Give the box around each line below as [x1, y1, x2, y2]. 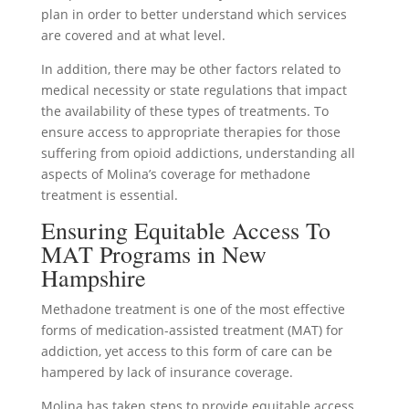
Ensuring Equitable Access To [40, 214, 330, 246]
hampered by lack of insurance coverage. [40, 362, 293, 381]
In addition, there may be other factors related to [40, 59, 341, 78]
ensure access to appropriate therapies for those [40, 122, 341, 141]
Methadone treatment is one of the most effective [40, 299, 345, 318]
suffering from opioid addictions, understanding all [40, 143, 355, 162]
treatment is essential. [40, 185, 178, 204]
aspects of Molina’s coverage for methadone [40, 164, 310, 183]
